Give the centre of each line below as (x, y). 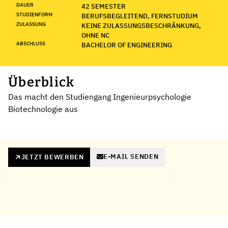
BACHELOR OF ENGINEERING (127, 45)
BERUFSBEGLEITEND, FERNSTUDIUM (140, 16)
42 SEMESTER (104, 6)
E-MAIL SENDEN (131, 156)
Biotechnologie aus (43, 109)
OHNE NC (95, 35)
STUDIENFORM (34, 14)
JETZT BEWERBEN (52, 157)
